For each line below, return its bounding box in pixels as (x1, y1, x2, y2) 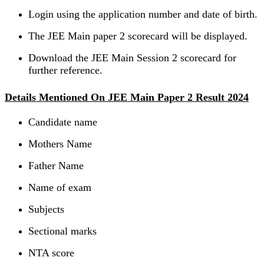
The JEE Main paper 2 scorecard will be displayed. (28, 30, 247, 42)
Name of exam (28, 181, 91, 194)
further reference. (28, 64, 103, 77)
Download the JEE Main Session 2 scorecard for (28, 52, 236, 64)
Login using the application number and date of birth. (28, 8, 258, 21)
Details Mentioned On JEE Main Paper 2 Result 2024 (5, 91, 249, 104)
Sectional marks (28, 225, 97, 237)
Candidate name (28, 116, 97, 128)
